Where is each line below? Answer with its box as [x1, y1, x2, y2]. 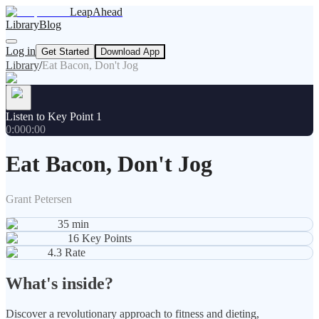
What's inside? [6, 273, 113, 293]
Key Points [82, 231, 132, 244]
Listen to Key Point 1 [6, 110, 102, 122]
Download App [100, 46, 159, 57]
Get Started [41, 46, 89, 57]
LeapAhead [70, 6, 122, 18]
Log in [6, 45, 36, 57]
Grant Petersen [6, 192, 72, 205]
